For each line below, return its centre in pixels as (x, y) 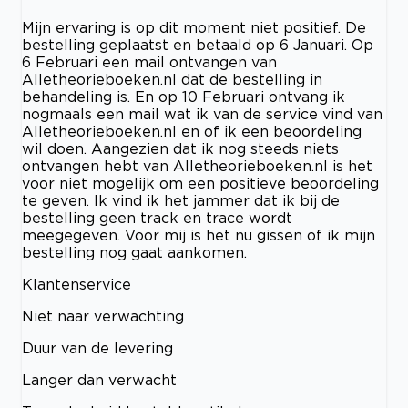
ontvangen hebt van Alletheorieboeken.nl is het (197, 166)
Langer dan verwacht (99, 380)
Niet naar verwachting (103, 316)
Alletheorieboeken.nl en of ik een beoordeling (192, 132)
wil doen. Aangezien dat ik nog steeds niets (180, 149)
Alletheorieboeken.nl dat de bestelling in (172, 80)
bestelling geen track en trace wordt (157, 218)
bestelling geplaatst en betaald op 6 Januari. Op (198, 45)
